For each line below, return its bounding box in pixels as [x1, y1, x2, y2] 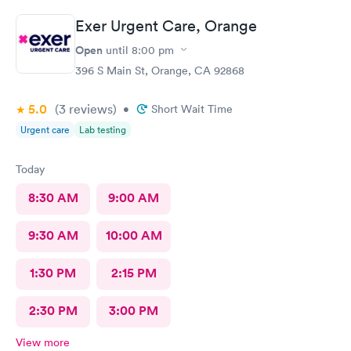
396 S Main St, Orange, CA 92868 [75, 63, 244, 78]
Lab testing [79, 122, 126, 136]
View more [16, 335, 70, 349]
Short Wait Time [151, 101, 233, 116]
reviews [66, 100, 113, 117]
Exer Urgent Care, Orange [75, 16, 257, 35]
